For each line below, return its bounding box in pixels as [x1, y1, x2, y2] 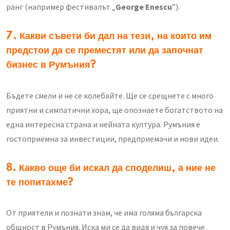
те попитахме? [6, 177, 73, 188]
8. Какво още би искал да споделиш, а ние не [6, 163, 216, 174]
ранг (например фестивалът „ [6, 2, 116, 12]
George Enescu [116, 2, 172, 12]
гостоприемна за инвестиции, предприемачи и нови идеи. [6, 133, 219, 144]
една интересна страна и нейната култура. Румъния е [6, 119, 200, 129]
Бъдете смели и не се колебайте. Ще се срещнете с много [6, 90, 214, 101]
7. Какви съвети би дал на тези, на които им [6, 31, 212, 42]
